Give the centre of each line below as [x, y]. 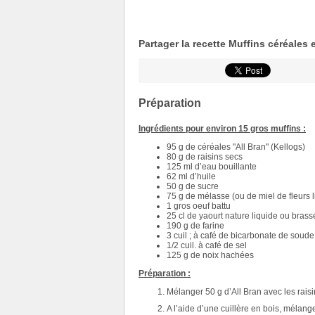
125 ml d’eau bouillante [212, 167]
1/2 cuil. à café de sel [207, 245]
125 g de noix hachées [210, 255]
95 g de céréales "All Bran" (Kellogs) [236, 147]
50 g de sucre [193, 186]
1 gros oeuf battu [199, 206]
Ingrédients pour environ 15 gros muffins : [222, 129]
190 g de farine [195, 226]
